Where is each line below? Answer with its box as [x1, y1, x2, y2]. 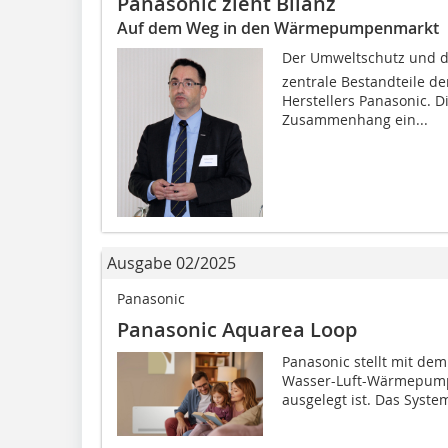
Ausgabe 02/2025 [107, 251, 236, 274]
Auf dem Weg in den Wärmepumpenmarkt [117, 17, 439, 40]
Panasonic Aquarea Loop [117, 315, 357, 343]
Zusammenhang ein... [281, 110, 428, 130]
